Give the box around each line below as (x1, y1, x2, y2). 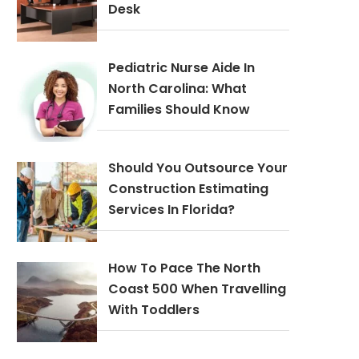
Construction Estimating (108, 179, 268, 199)
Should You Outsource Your (108, 159, 288, 178)
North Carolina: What (108, 79, 247, 99)
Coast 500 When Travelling (108, 280, 286, 299)
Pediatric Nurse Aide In (108, 58, 255, 78)
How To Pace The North (108, 259, 260, 278)
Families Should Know (108, 100, 250, 119)
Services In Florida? (108, 200, 235, 220)
